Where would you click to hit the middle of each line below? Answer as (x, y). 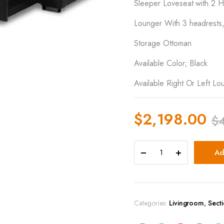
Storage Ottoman (163, 43)
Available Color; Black (171, 63)
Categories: (150, 203)
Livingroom (186, 203)
